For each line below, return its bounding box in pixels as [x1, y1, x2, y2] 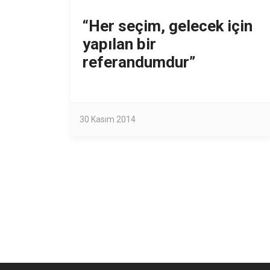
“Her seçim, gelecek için [83, 17, 253, 35]
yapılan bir [83, 35, 156, 53]
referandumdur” [83, 53, 195, 71]
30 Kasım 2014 [80, 115, 136, 124]
